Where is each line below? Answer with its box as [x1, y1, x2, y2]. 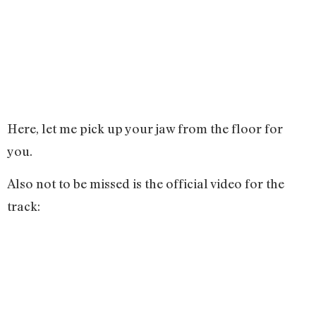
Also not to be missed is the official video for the [7, 176, 284, 192]
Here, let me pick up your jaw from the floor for [7, 120, 283, 136]
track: [7, 198, 40, 214]
